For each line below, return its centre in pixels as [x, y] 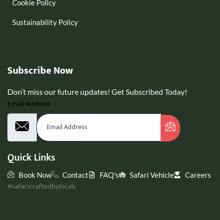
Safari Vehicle [152, 175]
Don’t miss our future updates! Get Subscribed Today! [97, 92]
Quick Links [31, 158]
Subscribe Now [41, 71]
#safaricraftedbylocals [41, 187]
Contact [75, 175]
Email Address [29, 104]
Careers [198, 175]
